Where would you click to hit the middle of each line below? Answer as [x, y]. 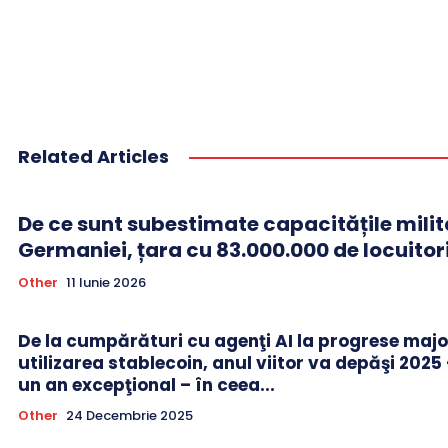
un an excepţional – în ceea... [146, 384]
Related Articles [93, 156]
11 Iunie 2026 [106, 282]
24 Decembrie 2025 [129, 415]
